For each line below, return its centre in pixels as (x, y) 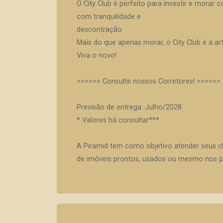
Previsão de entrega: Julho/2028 (129, 107)
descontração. (100, 30)
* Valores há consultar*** (118, 120)
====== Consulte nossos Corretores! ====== (149, 81)
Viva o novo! (97, 56)
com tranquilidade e (109, 17)
